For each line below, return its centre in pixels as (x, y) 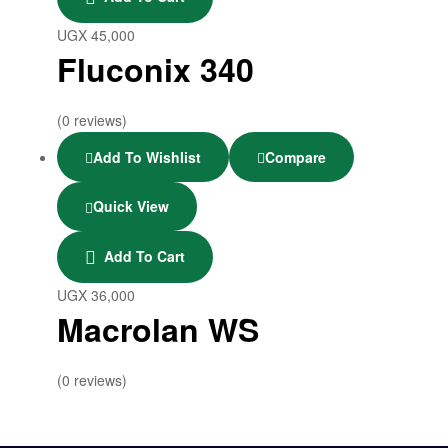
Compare (295, 156)
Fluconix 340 (155, 69)
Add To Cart (144, 255)
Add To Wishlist (147, 156)
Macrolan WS (158, 328)
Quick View (131, 206)
